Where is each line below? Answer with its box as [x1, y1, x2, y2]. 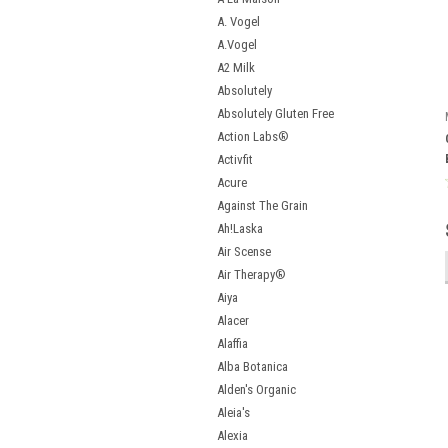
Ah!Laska [217, 221, 263, 236]
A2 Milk [217, 60, 255, 75]
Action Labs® [217, 129, 289, 144]
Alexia [217, 428, 248, 443]
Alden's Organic [217, 382, 296, 397]
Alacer [217, 313, 249, 328]
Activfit [217, 152, 253, 167]
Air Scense [217, 244, 271, 259]
